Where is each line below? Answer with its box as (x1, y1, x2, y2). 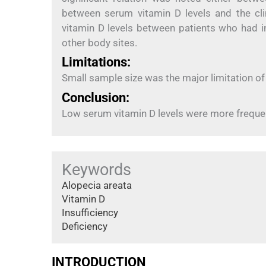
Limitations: (62, 55, 131, 70)
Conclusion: (62, 90, 129, 105)
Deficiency (62, 220, 107, 232)
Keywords (62, 160, 131, 179)
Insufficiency (62, 206, 118, 218)
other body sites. (62, 36, 137, 49)
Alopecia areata (62, 179, 132, 191)
